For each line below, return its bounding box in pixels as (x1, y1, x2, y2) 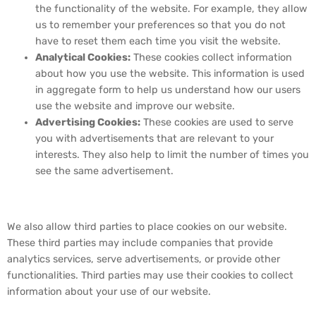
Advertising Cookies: (35, 116, 140, 129)
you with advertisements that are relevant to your (35, 133, 274, 145)
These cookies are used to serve (140, 116, 293, 129)
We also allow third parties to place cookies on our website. (7, 221, 287, 233)
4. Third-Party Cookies (7, 180, 279, 212)
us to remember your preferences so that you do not (35, 19, 286, 32)
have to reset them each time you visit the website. (35, 35, 281, 48)
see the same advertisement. (35, 165, 174, 178)
